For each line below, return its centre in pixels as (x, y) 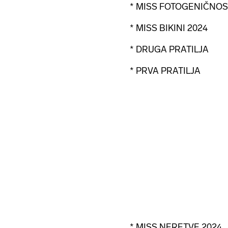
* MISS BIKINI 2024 (169, 28)
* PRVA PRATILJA (165, 71)
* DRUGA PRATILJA (169, 49)
